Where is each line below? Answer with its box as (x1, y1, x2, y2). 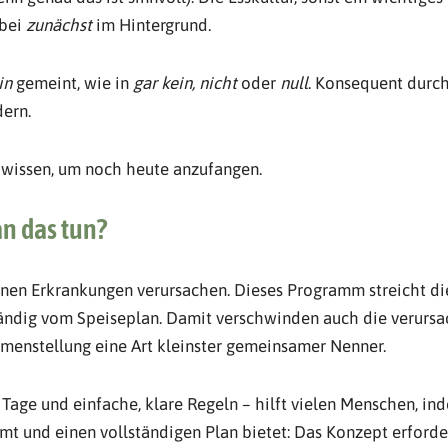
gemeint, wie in (11, 73, 133, 94)
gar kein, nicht (132, 73, 241, 94)
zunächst (25, 15, 92, 36)
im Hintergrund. (91, 15, 211, 36)
